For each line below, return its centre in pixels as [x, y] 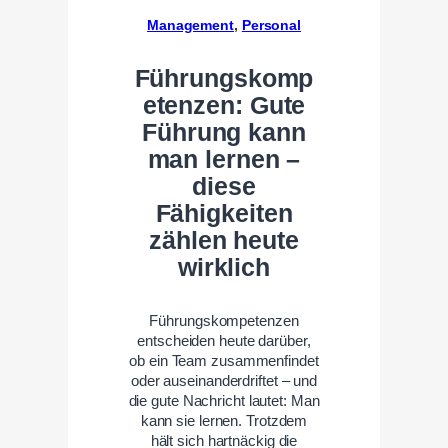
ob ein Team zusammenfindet [224, 360]
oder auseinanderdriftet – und [224, 380]
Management [190, 24]
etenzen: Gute [224, 105]
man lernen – [224, 159]
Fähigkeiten [224, 213]
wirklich [224, 267]
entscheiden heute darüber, [224, 340]
